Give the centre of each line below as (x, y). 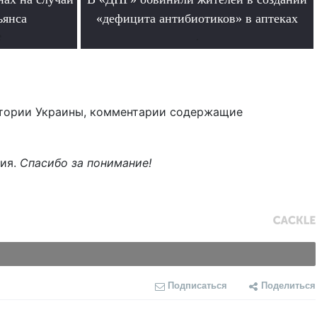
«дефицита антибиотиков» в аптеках (197, 19)
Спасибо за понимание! (86, 163)
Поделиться (288, 285)
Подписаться (197, 285)
